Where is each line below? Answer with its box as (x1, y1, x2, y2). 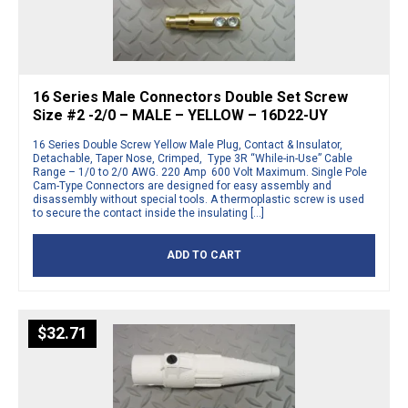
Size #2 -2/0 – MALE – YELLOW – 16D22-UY (33, 107, 328, 125)
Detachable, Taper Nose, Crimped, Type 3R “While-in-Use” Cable (33, 152, 352, 166)
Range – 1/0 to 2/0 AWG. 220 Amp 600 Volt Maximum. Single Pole (33, 166, 367, 179)
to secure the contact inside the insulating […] (33, 207, 264, 220)
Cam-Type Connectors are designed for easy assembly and (33, 179, 331, 193)
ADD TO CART (167, 249, 241, 262)
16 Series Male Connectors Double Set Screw (33, 88, 348, 107)
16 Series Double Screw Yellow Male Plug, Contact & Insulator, (33, 138, 342, 152)
